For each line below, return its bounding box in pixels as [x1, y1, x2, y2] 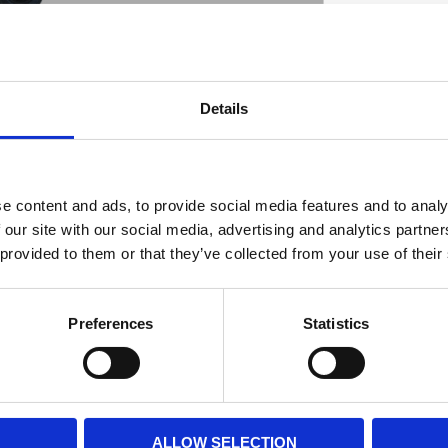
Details [200, 99, 248, 117]
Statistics [303, 314, 369, 332]
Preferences [68, 314, 154, 332]
